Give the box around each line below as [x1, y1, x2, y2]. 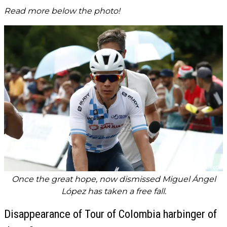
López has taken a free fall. [61, 186, 166, 197]
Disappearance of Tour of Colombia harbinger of [4, 207, 217, 221]
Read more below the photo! [4, 6, 120, 16]
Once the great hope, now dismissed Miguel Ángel [11, 174, 216, 184]
